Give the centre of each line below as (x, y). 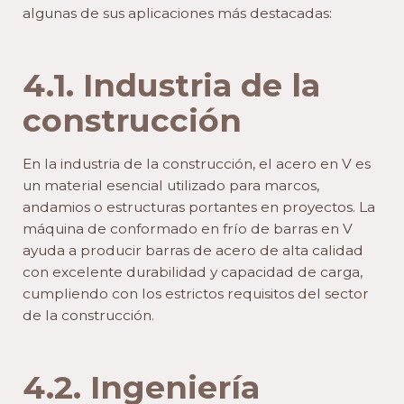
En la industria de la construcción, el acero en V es (197, 163)
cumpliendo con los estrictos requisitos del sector (196, 293)
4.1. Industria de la (171, 85)
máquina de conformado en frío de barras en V (188, 228)
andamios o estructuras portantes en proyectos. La (199, 207)
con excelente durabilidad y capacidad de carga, (193, 271)
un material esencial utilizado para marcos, (171, 185)
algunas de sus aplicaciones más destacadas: (177, 13)
